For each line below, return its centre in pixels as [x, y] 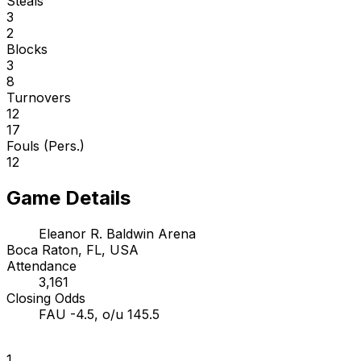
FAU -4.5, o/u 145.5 [99, 314]
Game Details [68, 197]
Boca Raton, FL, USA [73, 249]
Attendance [41, 266]
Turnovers [39, 97]
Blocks [27, 49]
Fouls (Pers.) [46, 145]
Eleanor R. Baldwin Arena [117, 233]
